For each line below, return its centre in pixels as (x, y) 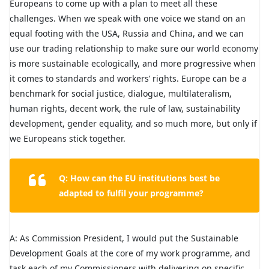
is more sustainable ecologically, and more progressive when (133, 63)
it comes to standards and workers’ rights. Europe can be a (128, 78)
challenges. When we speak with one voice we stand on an (128, 18)
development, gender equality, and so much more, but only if (133, 123)
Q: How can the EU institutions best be (139, 178)
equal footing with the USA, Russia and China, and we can (127, 33)
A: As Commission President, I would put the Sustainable (124, 238)
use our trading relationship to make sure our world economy (134, 48)
